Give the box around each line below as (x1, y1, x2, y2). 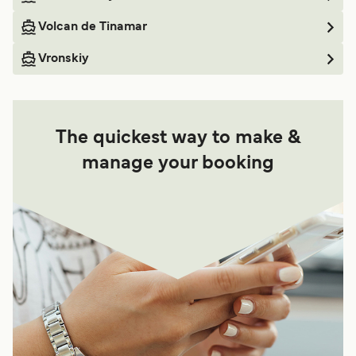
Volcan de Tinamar (38, 21, 147, 33)
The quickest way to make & (55, 130, 301, 148)
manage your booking (82, 155, 274, 173)
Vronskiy (38, 53, 89, 65)
